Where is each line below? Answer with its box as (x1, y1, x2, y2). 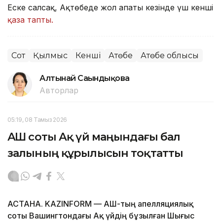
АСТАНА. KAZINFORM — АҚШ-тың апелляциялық (7, 198, 193, 209)
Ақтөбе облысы (141, 50, 199, 60)
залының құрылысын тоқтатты (7, 146, 184, 160)
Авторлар (39, 85, 78, 95)
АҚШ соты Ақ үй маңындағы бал (7, 130, 181, 144)
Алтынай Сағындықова (39, 73, 130, 83)
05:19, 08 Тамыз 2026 (7, 115, 67, 123)
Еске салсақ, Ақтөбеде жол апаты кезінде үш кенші (7, 2, 213, 12)
